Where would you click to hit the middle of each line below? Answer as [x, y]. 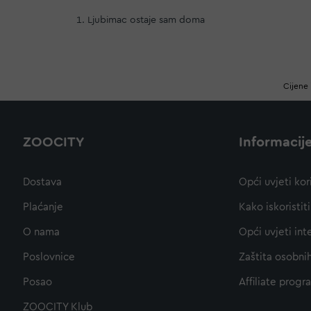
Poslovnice [49, 257]
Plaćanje [43, 207]
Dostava [42, 182]
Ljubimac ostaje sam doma [146, 20]
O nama [41, 232]
